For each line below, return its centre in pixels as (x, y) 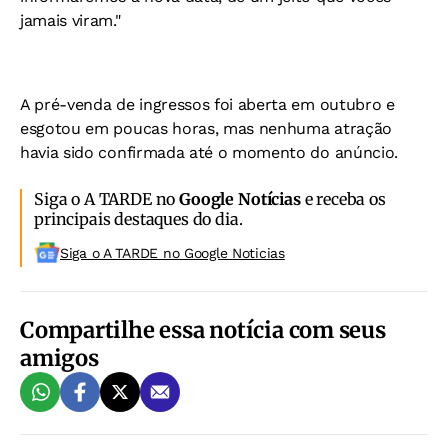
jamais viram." (70, 20)
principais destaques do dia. (138, 218)
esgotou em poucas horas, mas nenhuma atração (206, 128)
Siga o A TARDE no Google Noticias (172, 252)
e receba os (343, 198)
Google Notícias (240, 198)
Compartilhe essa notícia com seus (203, 329)
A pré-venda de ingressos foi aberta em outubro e (207, 104)
